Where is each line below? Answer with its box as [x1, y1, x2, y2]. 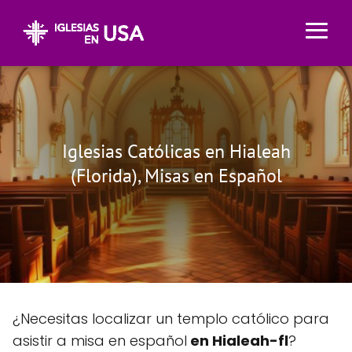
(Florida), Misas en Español [70, 163, 282, 188]
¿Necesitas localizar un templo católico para [13, 309, 329, 328]
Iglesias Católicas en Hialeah [61, 139, 291, 163]
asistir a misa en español [13, 331, 187, 350]
